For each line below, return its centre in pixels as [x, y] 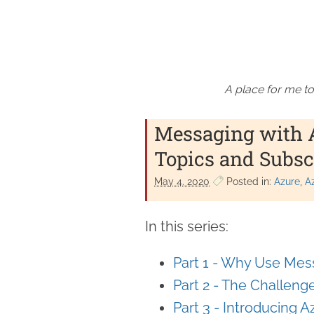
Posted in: [249, 181]
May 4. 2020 [182, 181]
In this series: [187, 226]
